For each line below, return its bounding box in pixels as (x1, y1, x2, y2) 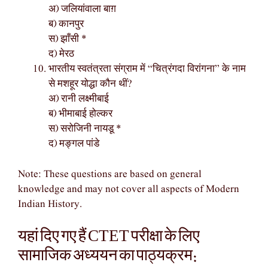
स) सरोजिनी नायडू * (48, 122, 121, 136)
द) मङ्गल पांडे (48, 137, 99, 151)
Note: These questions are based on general (18, 167, 202, 181)
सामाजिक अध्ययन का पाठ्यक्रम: (18, 248, 197, 263)
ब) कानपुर (48, 17, 84, 32)
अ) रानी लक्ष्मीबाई (48, 92, 109, 106)
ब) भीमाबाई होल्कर (48, 107, 112, 121)
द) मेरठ (48, 47, 74, 62)
